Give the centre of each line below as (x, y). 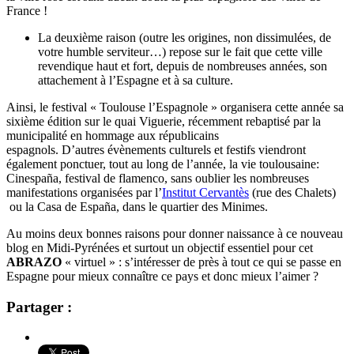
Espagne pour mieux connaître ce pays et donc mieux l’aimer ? (162, 276)
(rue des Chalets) (292, 192)
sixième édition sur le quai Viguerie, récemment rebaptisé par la (164, 121)
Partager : (39, 307)
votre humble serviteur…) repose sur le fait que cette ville (180, 51)
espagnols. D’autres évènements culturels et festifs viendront (156, 149)
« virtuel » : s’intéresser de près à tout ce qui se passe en (201, 262)
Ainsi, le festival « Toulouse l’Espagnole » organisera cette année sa (175, 107)
